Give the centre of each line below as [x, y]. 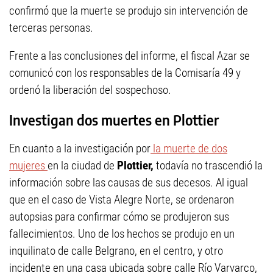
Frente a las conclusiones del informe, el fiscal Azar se [129, 56]
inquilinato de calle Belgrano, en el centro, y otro [116, 251]
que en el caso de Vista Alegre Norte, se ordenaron [122, 200]
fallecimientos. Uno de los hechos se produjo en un [122, 234]
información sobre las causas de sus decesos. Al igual [129, 183]
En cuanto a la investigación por [80, 149]
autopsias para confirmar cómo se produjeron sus [119, 217]
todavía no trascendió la [209, 166]
